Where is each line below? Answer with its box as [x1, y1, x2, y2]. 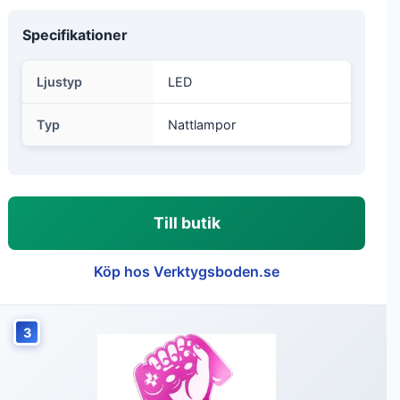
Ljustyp [37, 74, 82, 89]
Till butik [153, 213, 221, 232]
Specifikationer [22, 26, 128, 44]
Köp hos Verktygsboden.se [94, 262, 279, 280]
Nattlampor [168, 117, 236, 132]
